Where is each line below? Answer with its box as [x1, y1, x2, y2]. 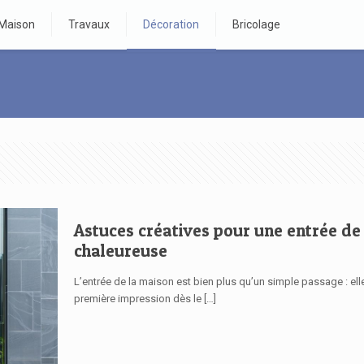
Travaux [68, 18, 110, 31]
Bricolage [232, 18, 281, 31]
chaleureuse [74, 240, 168, 261]
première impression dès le [74, 292, 202, 305]
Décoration [143, 18, 200, 31]
